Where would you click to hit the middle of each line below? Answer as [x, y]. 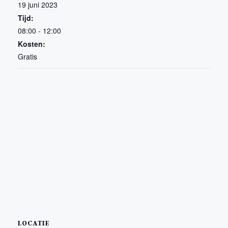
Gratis [27, 56]
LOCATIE [34, 222]
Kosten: [32, 44]
